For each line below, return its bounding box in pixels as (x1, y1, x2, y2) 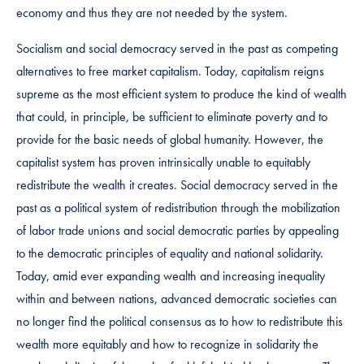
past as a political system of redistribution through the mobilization (16, 198, 340, 216)
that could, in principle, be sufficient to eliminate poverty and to (16, 107, 327, 125)
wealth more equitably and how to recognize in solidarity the (16, 335, 318, 353)
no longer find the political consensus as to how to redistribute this (16, 312, 343, 330)
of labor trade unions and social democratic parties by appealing (16, 221, 339, 239)
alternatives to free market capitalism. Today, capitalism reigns (16, 62, 324, 80)
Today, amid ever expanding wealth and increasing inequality (16, 266, 325, 284)
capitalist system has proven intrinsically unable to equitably (16, 153, 310, 171)
